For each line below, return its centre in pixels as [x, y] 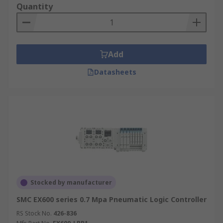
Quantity [35, 6]
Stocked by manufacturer [71, 182]
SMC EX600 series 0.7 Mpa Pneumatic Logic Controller [111, 199]
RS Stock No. [34, 213]
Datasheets [115, 72]
